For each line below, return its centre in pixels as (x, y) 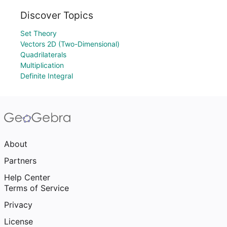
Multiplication (42, 65)
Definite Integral (47, 76)
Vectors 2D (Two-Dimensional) (70, 44)
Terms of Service (36, 188)
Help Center (27, 177)
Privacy (18, 205)
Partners (20, 161)
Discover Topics (57, 15)
